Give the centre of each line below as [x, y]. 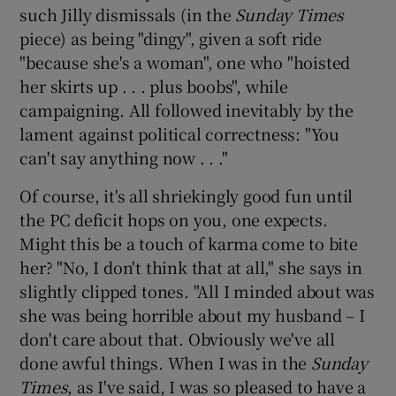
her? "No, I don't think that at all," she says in [191, 267]
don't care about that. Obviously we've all [178, 338]
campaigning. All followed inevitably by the [187, 109]
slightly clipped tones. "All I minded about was [198, 290]
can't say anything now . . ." [124, 157]
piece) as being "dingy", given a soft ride [171, 38]
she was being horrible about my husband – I [192, 314]
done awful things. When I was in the [166, 362]
